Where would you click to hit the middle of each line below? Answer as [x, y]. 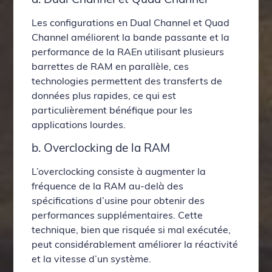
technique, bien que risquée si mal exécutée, [131, 229]
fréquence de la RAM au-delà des [108, 185]
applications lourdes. [79, 125]
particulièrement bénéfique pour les [112, 110]
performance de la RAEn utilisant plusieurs [128, 52]
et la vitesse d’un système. [92, 258]
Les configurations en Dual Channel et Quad [131, 23]
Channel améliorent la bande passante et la [131, 37]
